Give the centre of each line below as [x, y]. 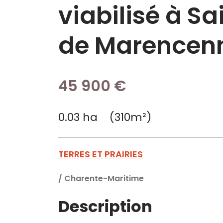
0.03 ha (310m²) [105, 117]
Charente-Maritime [104, 178]
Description [105, 206]
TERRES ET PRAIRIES [101, 154]
